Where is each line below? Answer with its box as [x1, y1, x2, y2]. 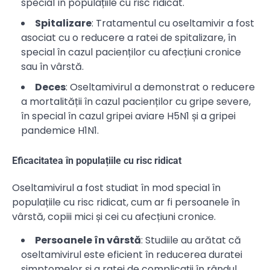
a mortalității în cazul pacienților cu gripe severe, [21, 94, 251, 108]
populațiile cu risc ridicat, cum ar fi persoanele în [12, 195, 240, 210]
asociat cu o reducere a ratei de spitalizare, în [21, 30, 236, 45]
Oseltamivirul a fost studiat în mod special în [12, 181, 221, 195]
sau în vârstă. [21, 59, 84, 74]
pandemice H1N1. [21, 123, 99, 137]
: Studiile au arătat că [141, 233, 241, 248]
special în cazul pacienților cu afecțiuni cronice [21, 45, 241, 59]
